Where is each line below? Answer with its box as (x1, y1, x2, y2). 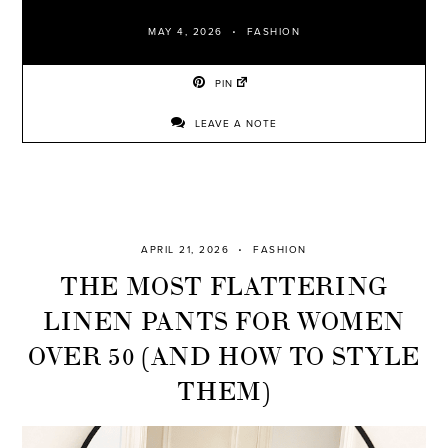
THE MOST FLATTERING (60, 265, 388, 303)
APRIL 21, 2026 (141, 243, 230, 256)
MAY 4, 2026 (148, 25, 223, 38)
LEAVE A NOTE (191, 117, 277, 130)
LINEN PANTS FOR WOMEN (42, 300, 406, 338)
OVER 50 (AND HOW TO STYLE (28, 335, 420, 373)
